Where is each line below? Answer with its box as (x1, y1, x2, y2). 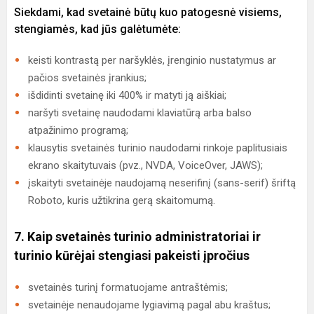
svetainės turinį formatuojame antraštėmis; (28, 281, 228, 294)
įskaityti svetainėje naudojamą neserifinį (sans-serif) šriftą (28, 177, 296, 189)
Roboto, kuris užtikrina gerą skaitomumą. (28, 194, 215, 207)
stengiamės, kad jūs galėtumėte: (14, 22, 181, 36)
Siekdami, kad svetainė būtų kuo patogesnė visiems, (14, 6, 282, 19)
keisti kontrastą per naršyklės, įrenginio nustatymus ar (28, 54, 276, 67)
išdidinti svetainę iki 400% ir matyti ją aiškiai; (28, 89, 226, 102)
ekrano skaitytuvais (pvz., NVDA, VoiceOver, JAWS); (28, 159, 263, 172)
